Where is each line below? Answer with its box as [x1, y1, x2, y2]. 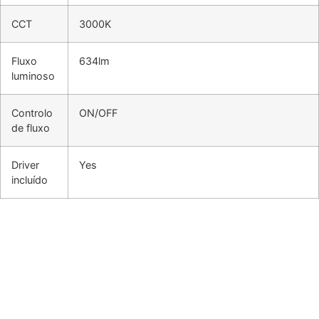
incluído [11, 173, 48, 186]
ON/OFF [79, 106, 117, 119]
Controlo [11, 106, 53, 119]
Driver [11, 158, 39, 171]
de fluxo [11, 121, 50, 134]
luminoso [11, 69, 55, 82]
